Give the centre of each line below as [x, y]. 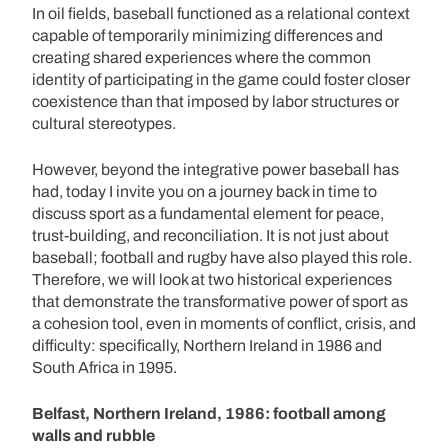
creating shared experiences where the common [201, 57]
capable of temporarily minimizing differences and [207, 35]
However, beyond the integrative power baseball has [215, 169]
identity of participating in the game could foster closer [221, 79]
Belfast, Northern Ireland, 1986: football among [209, 413]
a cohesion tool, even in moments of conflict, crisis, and [224, 323]
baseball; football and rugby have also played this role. [222, 257]
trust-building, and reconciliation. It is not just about [210, 235]
